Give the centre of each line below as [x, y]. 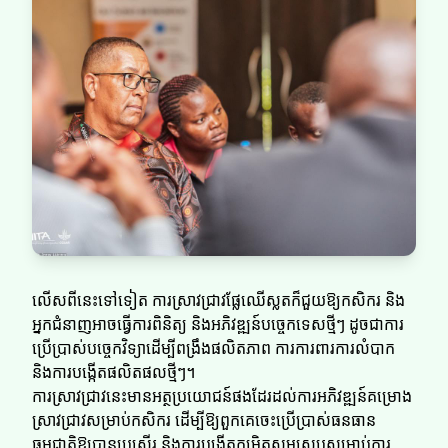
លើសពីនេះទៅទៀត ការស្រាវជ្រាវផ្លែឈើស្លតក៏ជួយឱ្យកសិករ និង [218, 300]
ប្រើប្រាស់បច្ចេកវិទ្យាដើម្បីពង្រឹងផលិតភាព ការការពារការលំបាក [213, 348]
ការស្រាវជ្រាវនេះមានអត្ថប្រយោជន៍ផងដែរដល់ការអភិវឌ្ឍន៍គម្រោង [222, 396]
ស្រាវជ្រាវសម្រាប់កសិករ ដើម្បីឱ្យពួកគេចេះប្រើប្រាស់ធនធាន [204, 420]
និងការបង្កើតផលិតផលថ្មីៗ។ [113, 372]
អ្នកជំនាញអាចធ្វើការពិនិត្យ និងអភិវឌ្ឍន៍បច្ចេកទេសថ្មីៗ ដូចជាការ [218, 324]
